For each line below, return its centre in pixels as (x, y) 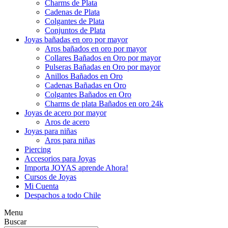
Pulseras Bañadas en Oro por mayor (103, 67)
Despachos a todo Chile (63, 195)
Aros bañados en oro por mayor (96, 48)
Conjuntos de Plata (75, 30)
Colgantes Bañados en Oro (88, 94)
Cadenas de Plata (72, 12)
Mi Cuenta (41, 186)
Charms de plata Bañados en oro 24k (104, 103)
